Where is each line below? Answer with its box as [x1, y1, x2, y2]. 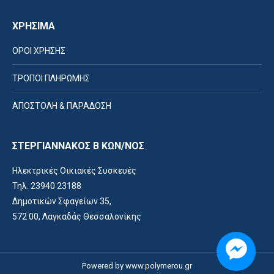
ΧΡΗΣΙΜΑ [12, 20, 55, 32]
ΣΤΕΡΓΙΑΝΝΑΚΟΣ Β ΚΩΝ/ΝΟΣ [12, 140, 144, 152]
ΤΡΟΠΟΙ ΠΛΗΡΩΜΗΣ [12, 73, 90, 83]
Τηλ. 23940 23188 [12, 181, 81, 191]
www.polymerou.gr [125, 261, 192, 270]
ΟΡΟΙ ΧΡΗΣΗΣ [12, 46, 65, 56]
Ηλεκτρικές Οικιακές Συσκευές [12, 166, 136, 176]
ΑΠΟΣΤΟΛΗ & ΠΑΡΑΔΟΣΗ [12, 101, 111, 111]
